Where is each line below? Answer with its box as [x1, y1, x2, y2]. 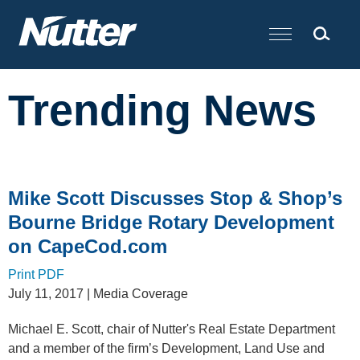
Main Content [92, 10, 168, 24]
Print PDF [8, 268, 64, 281]
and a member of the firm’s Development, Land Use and [8, 342, 325, 355]
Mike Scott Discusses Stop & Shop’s [8, 188, 342, 209]
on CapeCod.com [8, 236, 167, 257]
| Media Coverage [84, 287, 188, 301]
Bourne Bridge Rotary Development [8, 212, 334, 233]
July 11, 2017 [8, 287, 84, 301]
